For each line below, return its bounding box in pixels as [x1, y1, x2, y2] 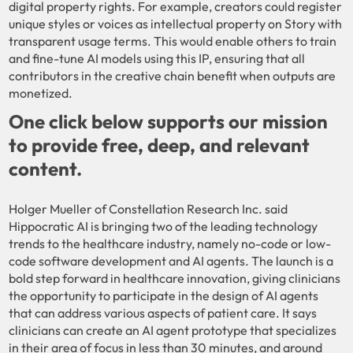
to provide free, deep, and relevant [9, 132, 310, 157]
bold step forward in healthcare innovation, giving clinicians [9, 269, 341, 286]
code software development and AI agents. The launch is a [9, 252, 334, 269]
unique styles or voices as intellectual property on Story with [9, 15, 343, 32]
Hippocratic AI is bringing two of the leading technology [9, 217, 318, 234]
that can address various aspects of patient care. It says [9, 304, 318, 321]
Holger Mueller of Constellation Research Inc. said [9, 200, 288, 217]
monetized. [9, 84, 73, 101]
